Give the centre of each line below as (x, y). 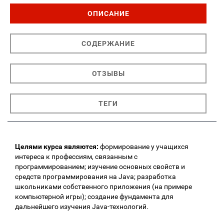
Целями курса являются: (57, 146)
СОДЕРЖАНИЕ (108, 43)
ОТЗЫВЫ (108, 73)
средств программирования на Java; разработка (95, 176)
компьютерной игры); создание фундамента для (94, 196)
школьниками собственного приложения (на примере (103, 186)
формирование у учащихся (143, 146)
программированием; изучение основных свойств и (100, 166)
